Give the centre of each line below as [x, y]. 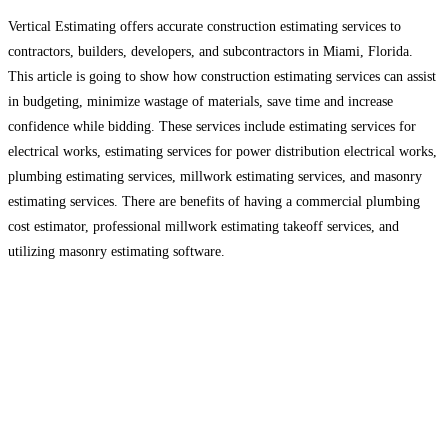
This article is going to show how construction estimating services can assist [222, 76]
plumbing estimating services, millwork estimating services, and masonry [215, 176]
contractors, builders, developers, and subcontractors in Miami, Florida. [210, 51]
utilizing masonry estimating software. [116, 251]
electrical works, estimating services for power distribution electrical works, [222, 151]
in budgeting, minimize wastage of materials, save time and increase [200, 101]
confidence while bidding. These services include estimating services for [212, 126]
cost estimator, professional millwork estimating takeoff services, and [203, 226]
